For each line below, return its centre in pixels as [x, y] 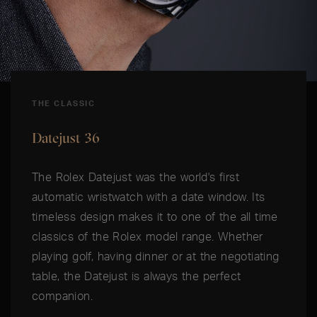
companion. [63, 296]
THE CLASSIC [64, 104]
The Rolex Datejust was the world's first [136, 177]
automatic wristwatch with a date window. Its [149, 197]
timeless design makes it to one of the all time [155, 217]
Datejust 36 [66, 138]
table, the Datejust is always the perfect [137, 276]
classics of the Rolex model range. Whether [148, 237]
